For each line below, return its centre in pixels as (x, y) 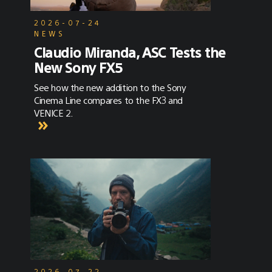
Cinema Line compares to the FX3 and (108, 100)
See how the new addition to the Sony (110, 87)
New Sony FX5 (78, 67)
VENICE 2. (53, 113)
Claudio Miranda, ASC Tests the (130, 52)
